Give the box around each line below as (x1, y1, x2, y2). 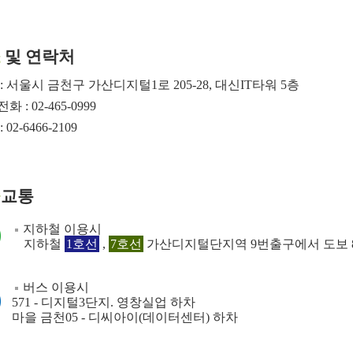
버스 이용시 (23, 281, 89, 294)
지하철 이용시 (23, 222, 102, 236)
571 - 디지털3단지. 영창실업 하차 (12, 295, 195, 309)
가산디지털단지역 (143, 237, 247, 251)
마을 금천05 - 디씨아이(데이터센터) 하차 (12, 310, 238, 324)
